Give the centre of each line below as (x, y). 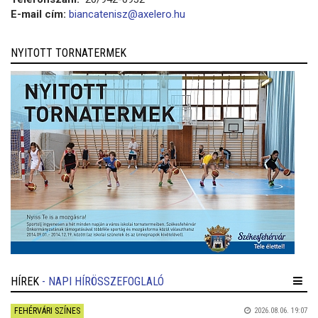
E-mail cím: (38, 14)
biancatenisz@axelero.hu (127, 14)
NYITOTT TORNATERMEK (68, 53)
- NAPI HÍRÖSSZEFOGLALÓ (103, 281)
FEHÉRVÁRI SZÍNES (47, 311)
